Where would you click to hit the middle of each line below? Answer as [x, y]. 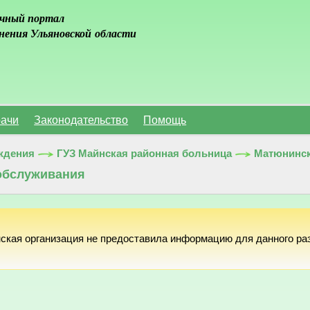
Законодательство [81, 120]
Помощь [165, 120]
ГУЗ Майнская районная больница [145, 154]
